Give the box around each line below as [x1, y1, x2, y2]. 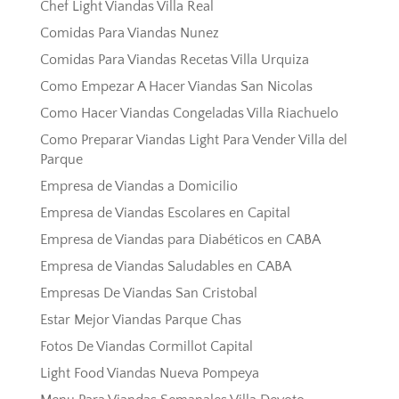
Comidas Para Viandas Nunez [39, 25, 219, 42]
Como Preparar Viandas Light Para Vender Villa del [39, 132, 347, 149]
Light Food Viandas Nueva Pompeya [39, 365, 259, 382]
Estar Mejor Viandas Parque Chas [39, 312, 241, 329]
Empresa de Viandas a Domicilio [39, 178, 238, 195]
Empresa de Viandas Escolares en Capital [39, 205, 290, 222]
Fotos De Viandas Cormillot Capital [39, 338, 253, 355]
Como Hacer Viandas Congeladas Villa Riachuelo [39, 105, 338, 122]
